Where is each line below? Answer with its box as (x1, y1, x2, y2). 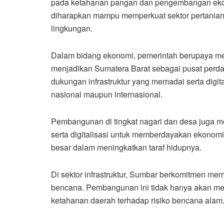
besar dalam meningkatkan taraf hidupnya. (51, 141, 201, 153)
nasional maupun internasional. (51, 88, 162, 100)
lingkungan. (51, 22, 92, 34)
